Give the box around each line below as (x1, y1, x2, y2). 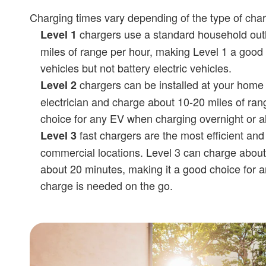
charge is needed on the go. (40, 177, 173, 193)
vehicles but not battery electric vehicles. (40, 59, 232, 75)
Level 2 (40, 77, 77, 93)
